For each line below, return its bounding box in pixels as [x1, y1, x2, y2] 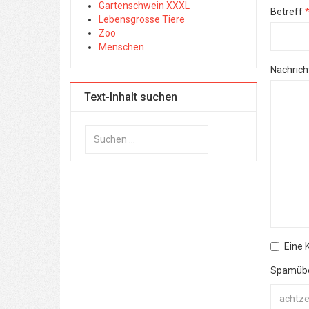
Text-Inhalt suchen [84, 90, 177, 103]
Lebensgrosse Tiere [99, 14, 185, 25]
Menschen [99, 41, 144, 52]
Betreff [270, 6, 303, 17]
